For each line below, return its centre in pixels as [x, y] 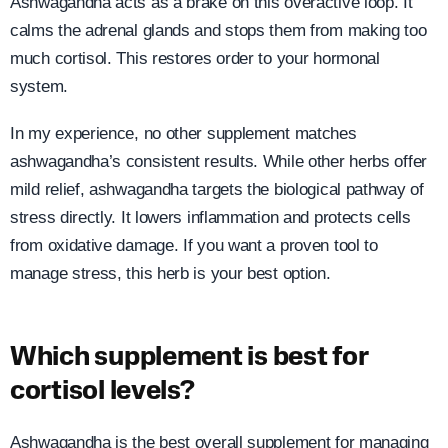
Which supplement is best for [189, 359]
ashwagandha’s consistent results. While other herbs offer [218, 161]
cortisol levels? [102, 393]
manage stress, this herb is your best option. [170, 273]
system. [39, 87]
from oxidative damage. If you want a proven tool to [194, 245]
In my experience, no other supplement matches [183, 133]
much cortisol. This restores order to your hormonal [195, 59]
